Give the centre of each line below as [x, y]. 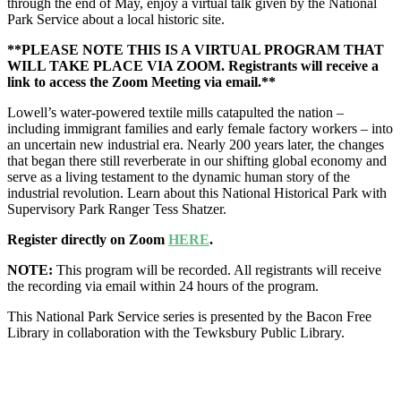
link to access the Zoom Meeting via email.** [141, 81]
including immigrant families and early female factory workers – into [200, 128]
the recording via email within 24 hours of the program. [163, 286]
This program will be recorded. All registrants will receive [219, 269]
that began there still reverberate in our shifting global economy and [197, 160]
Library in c [40, 332]
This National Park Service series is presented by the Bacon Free [189, 316]
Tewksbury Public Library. [269, 332]
